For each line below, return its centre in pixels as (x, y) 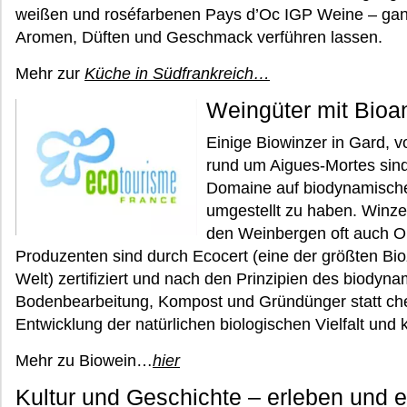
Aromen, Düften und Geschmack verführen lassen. (199, 37)
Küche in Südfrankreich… (177, 74)
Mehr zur (50, 74)
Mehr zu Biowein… (84, 361)
